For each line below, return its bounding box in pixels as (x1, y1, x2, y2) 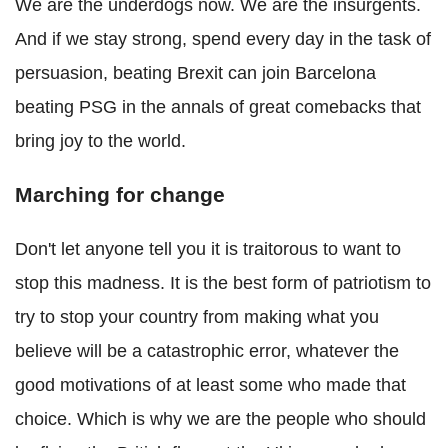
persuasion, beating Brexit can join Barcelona (15, 63, 376, 83)
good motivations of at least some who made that (15, 375, 406, 395)
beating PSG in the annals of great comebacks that (15, 97, 421, 117)
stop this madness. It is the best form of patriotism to (15, 273, 431, 293)
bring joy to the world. (15, 131, 186, 151)
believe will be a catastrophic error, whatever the (15, 341, 399, 361)
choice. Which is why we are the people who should (15, 409, 426, 429)
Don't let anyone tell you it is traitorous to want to (15, 239, 401, 259)
